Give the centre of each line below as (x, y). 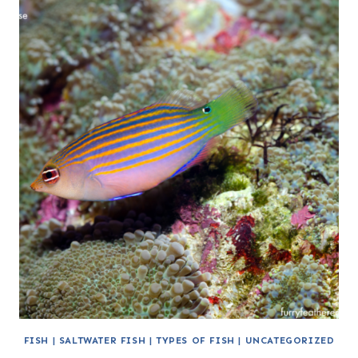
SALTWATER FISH (102, 341)
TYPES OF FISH (195, 341)
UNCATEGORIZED (290, 341)
